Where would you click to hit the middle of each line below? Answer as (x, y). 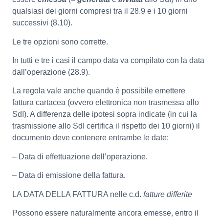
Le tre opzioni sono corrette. (60, 42)
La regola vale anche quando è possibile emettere (99, 91)
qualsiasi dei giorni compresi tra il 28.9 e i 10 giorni (100, 11)
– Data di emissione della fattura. (69, 175)
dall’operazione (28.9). (51, 72)
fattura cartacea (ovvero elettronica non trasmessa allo (106, 103)
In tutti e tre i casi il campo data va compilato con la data (108, 61)
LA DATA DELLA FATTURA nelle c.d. (78, 194)
